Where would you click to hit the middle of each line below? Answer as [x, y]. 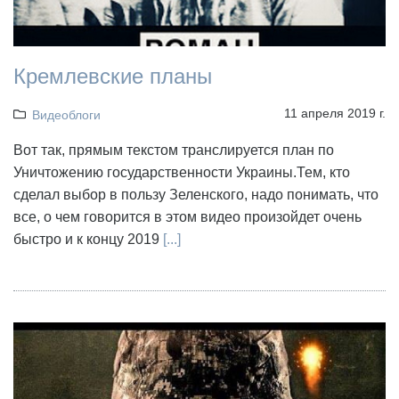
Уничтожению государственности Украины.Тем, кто [182, 173]
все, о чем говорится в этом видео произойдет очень [187, 217]
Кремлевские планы [113, 77]
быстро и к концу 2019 [88, 240]
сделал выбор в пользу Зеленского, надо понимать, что [196, 195]
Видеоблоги [66, 115]
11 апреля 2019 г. [335, 114]
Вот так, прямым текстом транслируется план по [174, 151]
